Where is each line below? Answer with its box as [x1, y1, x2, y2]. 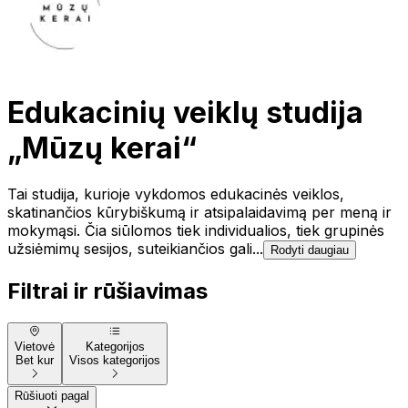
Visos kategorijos [69, 353, 160, 368]
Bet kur [15, 353, 54, 368]
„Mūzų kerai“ [7, 129, 197, 166]
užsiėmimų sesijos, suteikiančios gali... [7, 240, 263, 259]
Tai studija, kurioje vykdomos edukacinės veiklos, [7, 185, 344, 204]
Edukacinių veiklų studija [7, 94, 363, 130]
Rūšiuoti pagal [15, 388, 89, 403]
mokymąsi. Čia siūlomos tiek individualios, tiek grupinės [7, 221, 384, 240]
